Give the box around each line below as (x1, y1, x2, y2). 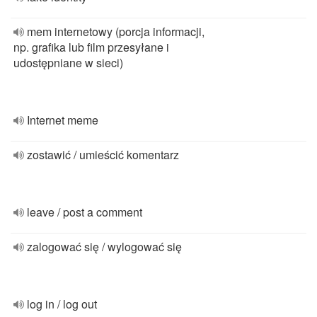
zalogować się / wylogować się (27, 238, 182, 255)
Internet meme (27, 112, 98, 128)
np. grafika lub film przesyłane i (13, 39, 169, 55)
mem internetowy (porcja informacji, (27, 23, 204, 40)
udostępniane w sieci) (13, 54, 123, 71)
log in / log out (27, 296, 97, 312)
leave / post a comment (27, 204, 142, 220)
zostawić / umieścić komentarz (27, 146, 179, 163)
